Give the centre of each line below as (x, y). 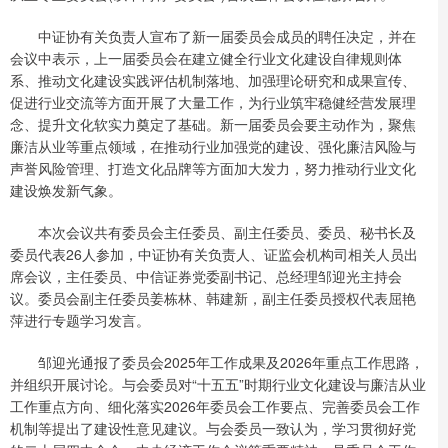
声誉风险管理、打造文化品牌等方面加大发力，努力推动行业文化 (213, 167)
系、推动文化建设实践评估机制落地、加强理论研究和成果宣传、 (213, 79)
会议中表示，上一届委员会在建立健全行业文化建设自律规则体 (206, 57)
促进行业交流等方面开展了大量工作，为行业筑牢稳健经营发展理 (213, 101)
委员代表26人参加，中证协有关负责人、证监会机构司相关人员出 (214, 253)
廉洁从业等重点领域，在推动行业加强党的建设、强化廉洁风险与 (213, 145)
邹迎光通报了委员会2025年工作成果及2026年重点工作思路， (217, 361)
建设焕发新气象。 (66, 189)
